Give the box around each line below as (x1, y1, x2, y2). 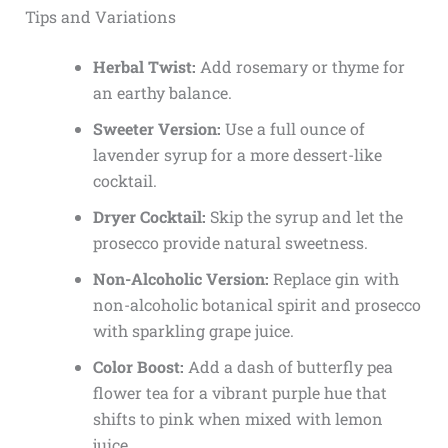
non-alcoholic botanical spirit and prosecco (92, 294, 421, 316)
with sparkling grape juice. (92, 320, 294, 342)
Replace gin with (268, 268, 399, 290)
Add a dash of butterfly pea (183, 356, 393, 378)
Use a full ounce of (220, 118, 365, 140)
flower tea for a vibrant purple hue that (92, 382, 387, 404)
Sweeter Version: (92, 118, 221, 140)
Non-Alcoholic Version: (92, 268, 269, 290)
